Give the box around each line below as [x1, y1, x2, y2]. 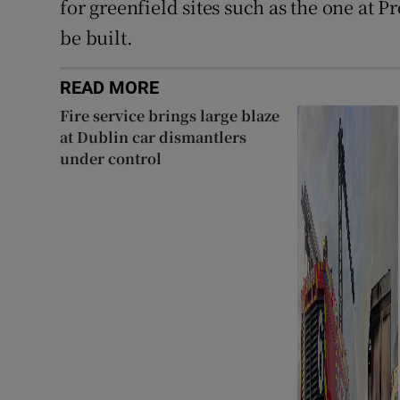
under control [60, 148, 162, 170]
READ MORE [60, 79, 160, 97]
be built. [60, 24, 133, 51]
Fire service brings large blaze [60, 105, 280, 127]
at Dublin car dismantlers [60, 127, 247, 148]
